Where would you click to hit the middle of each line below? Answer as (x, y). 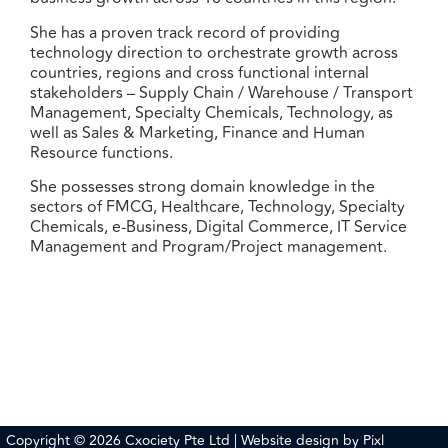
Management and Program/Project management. (208, 247)
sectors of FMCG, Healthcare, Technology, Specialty (217, 207)
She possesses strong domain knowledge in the (202, 187)
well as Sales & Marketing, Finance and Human (197, 132)
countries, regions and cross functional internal (199, 72)
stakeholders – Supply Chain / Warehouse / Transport (221, 92)
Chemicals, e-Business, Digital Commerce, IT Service (218, 227)
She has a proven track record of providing (185, 32)
